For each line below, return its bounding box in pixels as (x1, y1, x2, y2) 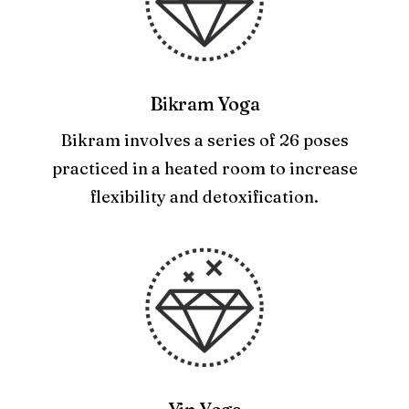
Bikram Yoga (149, 92, 260, 115)
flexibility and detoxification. (90, 186, 319, 207)
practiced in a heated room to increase (51, 158, 358, 179)
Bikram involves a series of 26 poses (60, 130, 349, 151)
